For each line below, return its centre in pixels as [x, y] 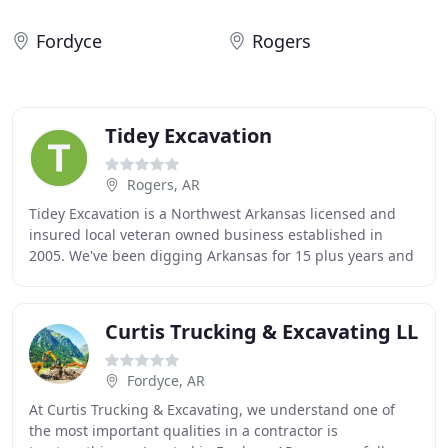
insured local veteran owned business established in [206, 234]
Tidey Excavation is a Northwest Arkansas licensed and [212, 213]
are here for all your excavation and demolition [186, 276]
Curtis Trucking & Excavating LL [261, 331]
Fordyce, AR [166, 380]
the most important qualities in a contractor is [183, 430]
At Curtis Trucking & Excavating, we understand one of [212, 409]
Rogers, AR [163, 184]
